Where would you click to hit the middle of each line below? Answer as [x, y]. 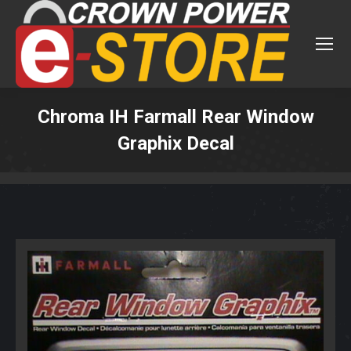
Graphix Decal [175, 143]
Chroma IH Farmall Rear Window [175, 117]
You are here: [212, 167]
